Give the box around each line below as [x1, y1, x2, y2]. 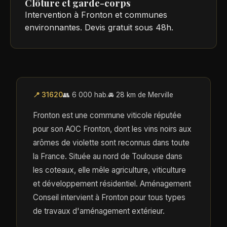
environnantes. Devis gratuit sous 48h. [25, 22, 173, 32]
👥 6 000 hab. [63, 90, 108, 99]
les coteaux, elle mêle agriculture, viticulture [33, 165, 186, 175]
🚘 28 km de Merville [108, 90, 173, 99]
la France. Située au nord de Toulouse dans [33, 151, 182, 161]
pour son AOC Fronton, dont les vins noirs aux [33, 124, 192, 134]
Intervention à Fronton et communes [25, 9, 167, 20]
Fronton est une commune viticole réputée [33, 110, 181, 120]
